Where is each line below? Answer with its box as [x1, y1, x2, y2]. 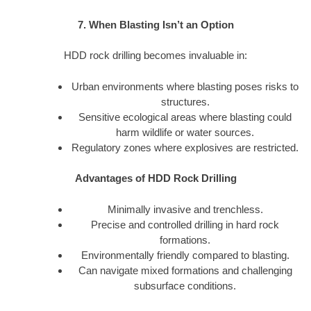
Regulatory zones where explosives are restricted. [72, 141, 299, 153]
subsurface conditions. [134, 279, 236, 292]
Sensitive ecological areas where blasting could [78, 110, 292, 123]
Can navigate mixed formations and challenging [78, 264, 292, 276]
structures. [160, 95, 210, 108]
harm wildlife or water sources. [116, 126, 254, 138]
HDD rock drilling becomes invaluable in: [64, 49, 247, 62]
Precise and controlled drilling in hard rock [91, 218, 279, 230]
